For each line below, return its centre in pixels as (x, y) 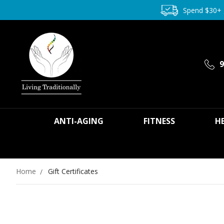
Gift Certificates (73, 171)
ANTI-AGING (79, 121)
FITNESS (159, 121)
